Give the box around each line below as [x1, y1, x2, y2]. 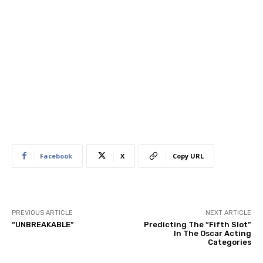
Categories [207, 237, 251, 247]
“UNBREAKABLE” [12, 220, 74, 229]
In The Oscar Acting [173, 228, 251, 238]
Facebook [40, 151, 72, 160]
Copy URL [173, 151, 204, 160]
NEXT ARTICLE [205, 208, 251, 217]
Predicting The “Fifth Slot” [143, 220, 251, 229]
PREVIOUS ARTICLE [12, 208, 73, 217]
